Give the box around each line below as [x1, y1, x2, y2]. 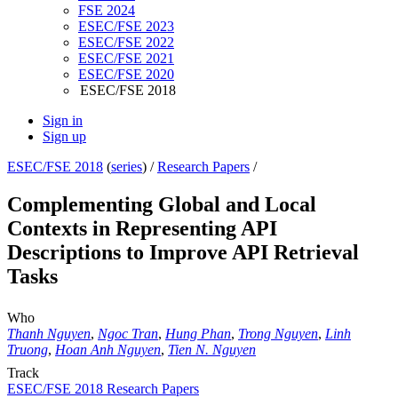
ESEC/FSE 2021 [78, 51, 174, 67]
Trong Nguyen [238, 326, 318, 342]
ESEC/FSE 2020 [78, 67, 174, 83]
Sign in [43, 113, 83, 129]
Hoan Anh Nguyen [55, 342, 161, 358]
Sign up [43, 129, 86, 145]
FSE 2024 [78, 3, 135, 19]
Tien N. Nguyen [168, 342, 256, 358]
